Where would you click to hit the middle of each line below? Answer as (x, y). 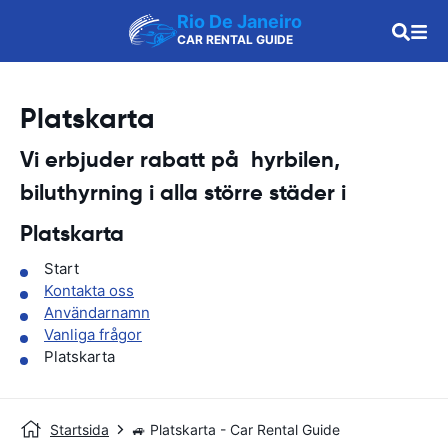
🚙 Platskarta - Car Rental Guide (236, 429)
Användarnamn (97, 312)
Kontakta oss (89, 290)
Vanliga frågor (93, 334)
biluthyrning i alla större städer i (183, 192)
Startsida (79, 429)
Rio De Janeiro (239, 21)
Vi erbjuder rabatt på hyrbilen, (180, 159)
